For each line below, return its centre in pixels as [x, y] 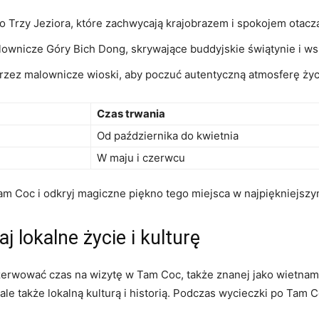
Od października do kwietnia [168, 136]
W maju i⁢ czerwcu [141, 158]
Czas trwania [131, 114]
